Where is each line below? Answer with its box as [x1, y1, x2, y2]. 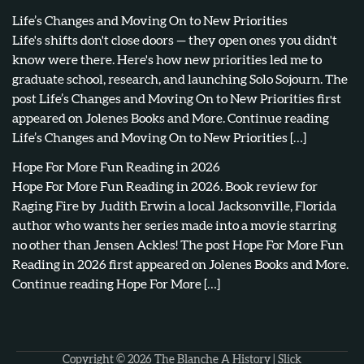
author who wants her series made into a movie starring [12, 219, 336, 232]
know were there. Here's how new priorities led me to [12, 54, 322, 67]
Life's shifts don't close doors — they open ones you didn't [12, 34, 337, 47]
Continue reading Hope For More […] [12, 278, 220, 291]
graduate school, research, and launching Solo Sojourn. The [12, 73, 348, 86]
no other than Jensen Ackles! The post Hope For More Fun [12, 239, 344, 252]
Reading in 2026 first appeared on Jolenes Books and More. [12, 258, 349, 271]
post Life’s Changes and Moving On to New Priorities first [12, 93, 341, 106]
